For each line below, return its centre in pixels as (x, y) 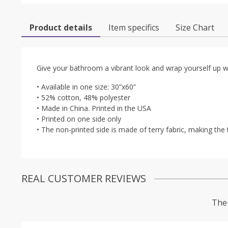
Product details (61, 27)
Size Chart (195, 27)
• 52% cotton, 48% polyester (83, 97)
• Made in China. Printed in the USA (94, 108)
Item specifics (134, 27)
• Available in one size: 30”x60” (86, 87)
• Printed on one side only (79, 119)
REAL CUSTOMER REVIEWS (84, 178)
